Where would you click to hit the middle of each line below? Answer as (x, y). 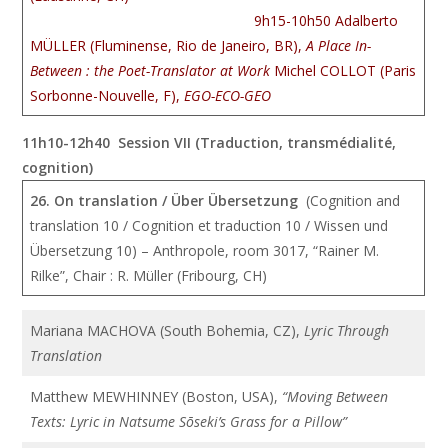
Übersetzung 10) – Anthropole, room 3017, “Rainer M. (205, 250)
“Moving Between (335, 396)
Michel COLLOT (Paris (345, 70)
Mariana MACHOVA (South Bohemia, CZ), (167, 330)
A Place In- (339, 45)
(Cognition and (351, 200)
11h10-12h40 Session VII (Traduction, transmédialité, (209, 142)
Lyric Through (347, 330)
